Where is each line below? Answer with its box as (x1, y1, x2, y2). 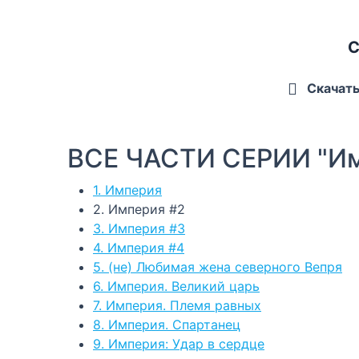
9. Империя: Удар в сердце (93, 335, 264, 352)
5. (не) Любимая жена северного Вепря (93, 258, 342, 275)
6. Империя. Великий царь (93, 277, 260, 294)
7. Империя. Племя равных (93, 296, 261, 313)
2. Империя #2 (93, 200, 185, 217)
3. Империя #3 (93, 220, 185, 236)
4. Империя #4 (93, 239, 184, 256)
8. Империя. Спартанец (93, 316, 240, 333)
